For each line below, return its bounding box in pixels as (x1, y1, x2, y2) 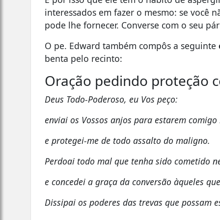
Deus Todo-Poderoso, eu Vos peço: (45, 93, 178, 105)
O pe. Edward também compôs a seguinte (45, 39, 219, 52)
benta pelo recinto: (45, 52, 123, 64)
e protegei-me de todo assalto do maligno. (45, 134, 211, 146)
